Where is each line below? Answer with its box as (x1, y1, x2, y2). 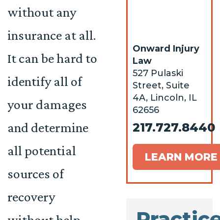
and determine (7, 120, 88, 135)
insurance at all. (7, 27, 96, 43)
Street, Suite (133, 80, 190, 91)
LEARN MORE (145, 151, 218, 163)
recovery (7, 189, 55, 204)
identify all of (7, 74, 82, 89)
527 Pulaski (133, 68, 184, 79)
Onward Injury (133, 43, 200, 54)
